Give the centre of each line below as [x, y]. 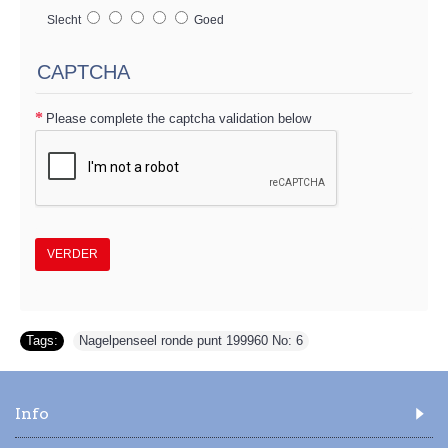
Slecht [61, 19]
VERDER [72, 253]
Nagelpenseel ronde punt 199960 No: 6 [191, 340]
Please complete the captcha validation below [178, 118]
